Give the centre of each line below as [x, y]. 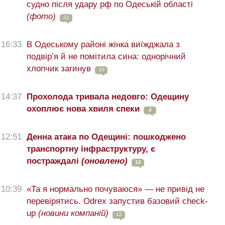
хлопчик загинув [59, 69]
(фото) [41, 17]
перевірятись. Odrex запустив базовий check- [117, 201]
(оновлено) [104, 161]
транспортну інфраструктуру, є [91, 149]
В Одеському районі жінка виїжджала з [103, 45]
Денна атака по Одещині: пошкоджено [106, 137]
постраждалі [54, 161]
